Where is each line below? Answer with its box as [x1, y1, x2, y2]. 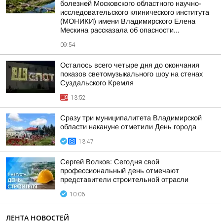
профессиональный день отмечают [60, 167, 179, 175]
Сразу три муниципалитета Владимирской [60, 114, 202, 122]
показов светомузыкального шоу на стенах [60, 70, 203, 78]
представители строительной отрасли [60, 176, 188, 184]
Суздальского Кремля [60, 79, 134, 87]
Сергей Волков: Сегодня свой [60, 158, 159, 166]
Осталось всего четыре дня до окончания [60, 61, 199, 69]
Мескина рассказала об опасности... [60, 26, 180, 34]
